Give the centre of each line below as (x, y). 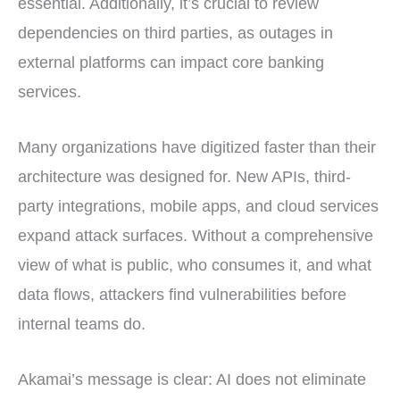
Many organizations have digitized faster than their (197, 147)
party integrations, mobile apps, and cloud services (198, 206)
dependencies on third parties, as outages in (175, 33)
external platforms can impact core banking (171, 63)
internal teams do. (82, 324)
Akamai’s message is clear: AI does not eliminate (192, 379)
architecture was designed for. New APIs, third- (184, 176)
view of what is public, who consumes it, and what (195, 265)
